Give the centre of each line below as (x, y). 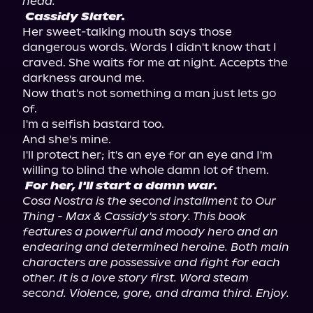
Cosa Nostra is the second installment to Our (149, 201)
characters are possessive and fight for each (151, 262)
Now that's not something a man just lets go (149, 93)
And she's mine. (67, 139)
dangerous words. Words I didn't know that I (150, 47)
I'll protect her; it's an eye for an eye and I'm (147, 155)
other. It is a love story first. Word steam (136, 278)
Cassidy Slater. (75, 16)
